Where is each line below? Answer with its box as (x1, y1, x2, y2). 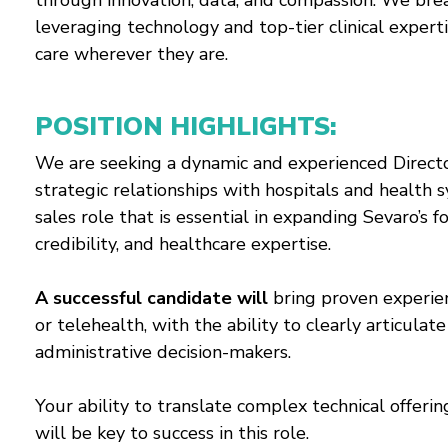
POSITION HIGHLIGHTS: (35, 110, 337, 144)
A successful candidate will (35, 286, 268, 310)
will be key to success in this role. (35, 421, 309, 445)
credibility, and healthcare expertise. (35, 232, 331, 256)
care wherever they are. (35, 42, 228, 66)
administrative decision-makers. (35, 340, 291, 364)
